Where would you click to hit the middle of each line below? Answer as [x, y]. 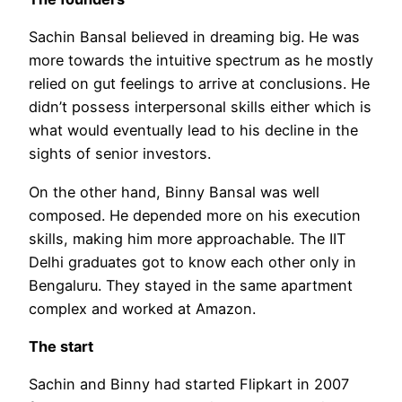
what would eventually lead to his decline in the [193, 131]
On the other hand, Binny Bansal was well [174, 192]
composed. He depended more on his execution [195, 215]
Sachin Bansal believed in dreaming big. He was [194, 37]
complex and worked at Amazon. [142, 308]
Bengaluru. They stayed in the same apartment [191, 285]
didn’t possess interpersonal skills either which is [200, 107]
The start [61, 346]
